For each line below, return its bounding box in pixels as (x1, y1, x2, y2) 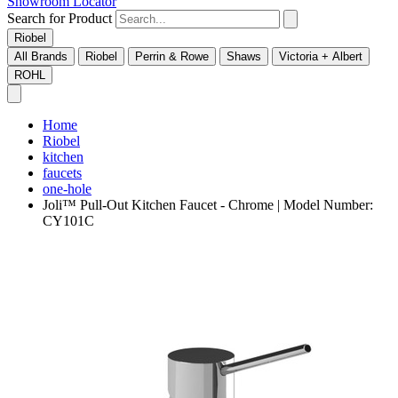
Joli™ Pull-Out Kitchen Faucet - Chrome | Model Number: (43, 197, 373, 213)
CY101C (43, 213, 94, 229)
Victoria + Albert (279, 50, 362, 64)
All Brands (14, 50, 68, 64)
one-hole (43, 181, 92, 197)
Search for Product (7, 11, 112, 27)
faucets (43, 165, 82, 181)
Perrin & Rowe (135, 50, 209, 64)
